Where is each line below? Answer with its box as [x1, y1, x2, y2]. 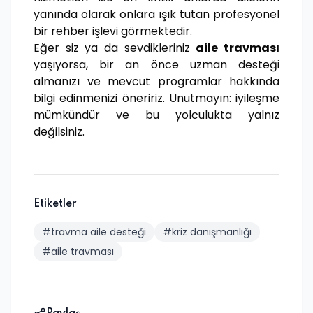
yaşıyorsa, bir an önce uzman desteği [34, 57, 279, 73]
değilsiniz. [34, 124, 85, 140]
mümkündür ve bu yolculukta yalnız [34, 107, 279, 123]
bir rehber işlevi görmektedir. [34, 23, 192, 39]
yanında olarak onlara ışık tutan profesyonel [34, 6, 279, 22]
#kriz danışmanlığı [163, 225, 252, 239]
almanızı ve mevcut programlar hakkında [34, 73, 279, 89]
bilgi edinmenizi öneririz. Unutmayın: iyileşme [34, 90, 279, 106]
